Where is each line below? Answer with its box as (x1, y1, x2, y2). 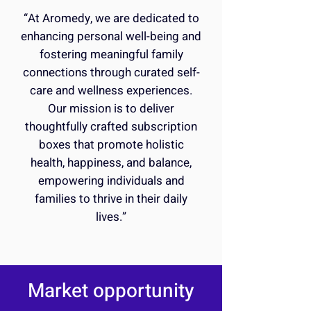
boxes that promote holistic (38, 136, 184, 153)
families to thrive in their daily (35, 190, 187, 208)
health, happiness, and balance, (31, 154, 192, 171)
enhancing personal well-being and (21, 28, 201, 45)
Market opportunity (28, 277, 194, 305)
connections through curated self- (22, 64, 200, 81)
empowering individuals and (37, 172, 185, 190)
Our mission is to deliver (48, 100, 174, 117)
